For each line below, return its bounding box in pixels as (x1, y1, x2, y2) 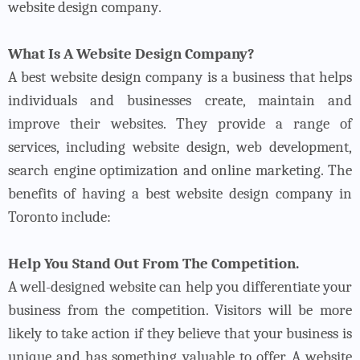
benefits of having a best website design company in (8, 184, 352, 202)
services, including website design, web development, (8, 137, 352, 156)
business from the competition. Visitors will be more (8, 301, 352, 319)
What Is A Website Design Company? (8, 44, 255, 63)
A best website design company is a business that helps (8, 67, 352, 86)
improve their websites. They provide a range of (8, 114, 352, 133)
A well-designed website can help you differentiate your (8, 277, 352, 296)
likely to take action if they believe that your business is (8, 324, 352, 342)
